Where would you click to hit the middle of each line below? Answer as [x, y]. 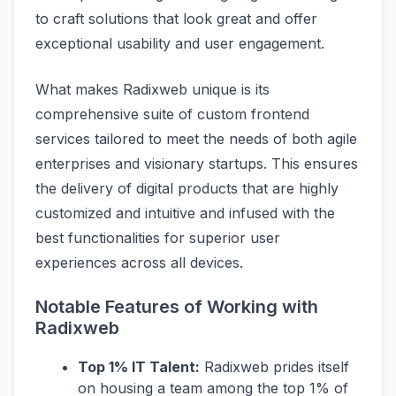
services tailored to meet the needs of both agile [196, 138]
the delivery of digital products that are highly [187, 188]
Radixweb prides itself [274, 366]
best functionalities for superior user [158, 237]
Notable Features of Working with [177, 306]
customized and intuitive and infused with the [185, 213]
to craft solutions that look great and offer [176, 18]
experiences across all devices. [139, 262]
